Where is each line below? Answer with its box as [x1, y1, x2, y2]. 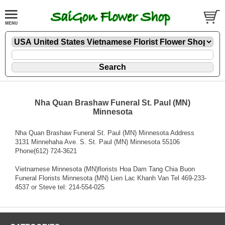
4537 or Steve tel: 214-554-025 [15, 183, 104, 191]
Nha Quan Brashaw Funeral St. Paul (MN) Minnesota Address [15, 129, 194, 137]
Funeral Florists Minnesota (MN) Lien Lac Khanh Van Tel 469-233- [15, 174, 206, 182]
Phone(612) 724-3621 [15, 147, 77, 155]
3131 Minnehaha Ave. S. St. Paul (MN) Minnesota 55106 [15, 138, 180, 146]
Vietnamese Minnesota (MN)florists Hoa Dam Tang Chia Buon [15, 165, 195, 173]
